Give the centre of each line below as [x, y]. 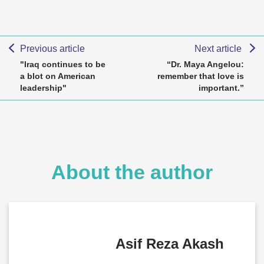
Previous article [52, 49]
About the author [132, 172]
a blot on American [58, 76]
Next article [220, 49]
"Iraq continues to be [63, 64]
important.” [221, 88]
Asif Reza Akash [169, 244]
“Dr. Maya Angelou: [205, 64]
